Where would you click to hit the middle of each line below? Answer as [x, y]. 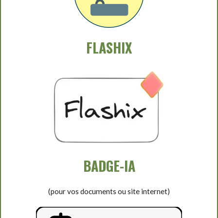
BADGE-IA [109, 165]
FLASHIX [109, 47]
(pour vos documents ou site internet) [109, 191]
